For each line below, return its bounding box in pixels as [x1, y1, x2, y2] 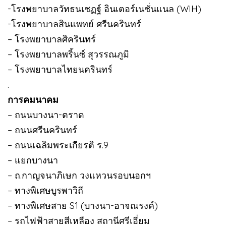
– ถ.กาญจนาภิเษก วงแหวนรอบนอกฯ [8, 169, 151, 181]
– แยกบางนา [8, 154, 58, 166]
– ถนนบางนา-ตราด [8, 108, 84, 121]
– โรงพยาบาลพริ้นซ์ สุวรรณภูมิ [8, 48, 129, 60]
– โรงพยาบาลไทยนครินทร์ [8, 63, 112, 75]
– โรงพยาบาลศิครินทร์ [8, 33, 96, 45]
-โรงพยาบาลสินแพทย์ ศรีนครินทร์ [8, 18, 141, 30]
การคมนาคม [8, 93, 59, 105]
